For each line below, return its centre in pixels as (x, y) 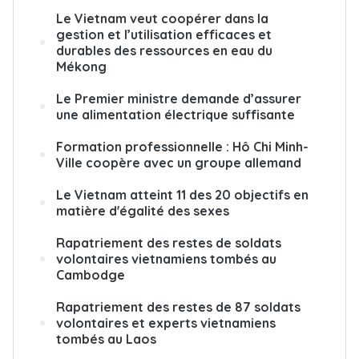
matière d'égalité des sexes (143, 210)
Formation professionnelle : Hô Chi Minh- (182, 146)
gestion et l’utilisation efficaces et (164, 34)
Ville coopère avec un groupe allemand (179, 162)
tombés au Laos (106, 339)
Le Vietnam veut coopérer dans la (162, 18)
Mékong (81, 66)
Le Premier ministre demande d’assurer (179, 98)
